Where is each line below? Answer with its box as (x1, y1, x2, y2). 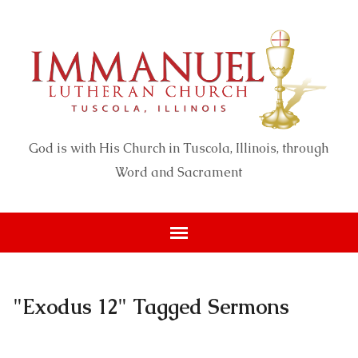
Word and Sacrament (115, 164, 243, 181)
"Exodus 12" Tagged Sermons (13, 294, 289, 320)
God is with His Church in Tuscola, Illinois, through (29, 140, 329, 157)
